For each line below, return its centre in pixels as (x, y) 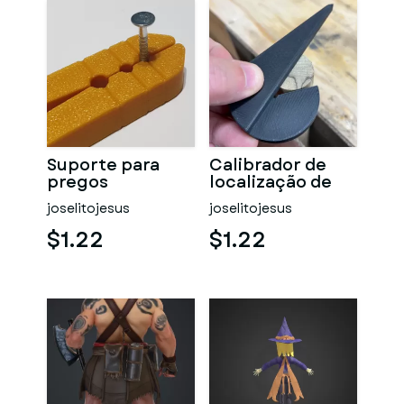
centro (239, 199)
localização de (271, 182)
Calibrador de (268, 165)
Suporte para (103, 165)
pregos (78, 182)
